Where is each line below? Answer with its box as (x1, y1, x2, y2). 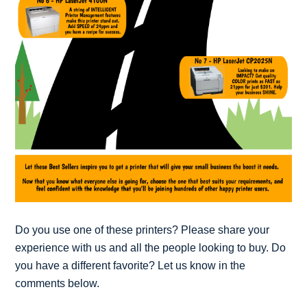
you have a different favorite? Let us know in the (15, 259, 246, 271)
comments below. (15, 277, 100, 289)
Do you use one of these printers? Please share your (15, 223, 270, 236)
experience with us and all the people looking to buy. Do (15, 241, 286, 254)
